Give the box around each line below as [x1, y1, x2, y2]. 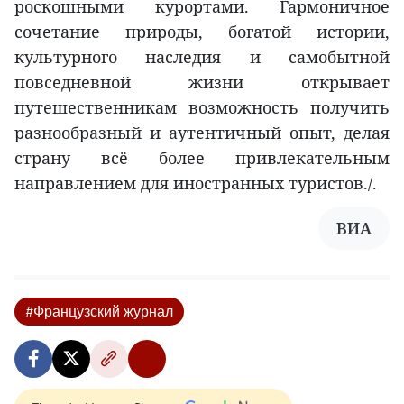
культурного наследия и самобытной [14, 46, 390, 69]
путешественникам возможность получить [14, 96, 390, 119]
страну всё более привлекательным [14, 147, 390, 170]
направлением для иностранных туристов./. [14, 172, 377, 195]
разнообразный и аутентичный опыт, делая [14, 122, 390, 144]
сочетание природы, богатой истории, [14, 21, 390, 43]
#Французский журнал [25, 302, 173, 321]
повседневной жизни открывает [14, 71, 390, 94]
